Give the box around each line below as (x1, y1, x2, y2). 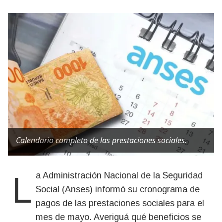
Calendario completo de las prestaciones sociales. (16, 135, 187, 146)
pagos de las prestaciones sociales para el (36, 198, 204, 208)
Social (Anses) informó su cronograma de (36, 184, 200, 194)
